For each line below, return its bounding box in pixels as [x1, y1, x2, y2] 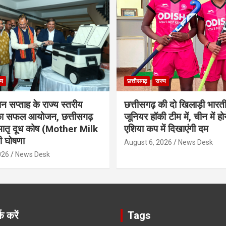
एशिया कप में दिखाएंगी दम [124, 123, 208, 135]
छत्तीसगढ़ [127, 78, 147, 85]
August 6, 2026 [124, 138, 172, 147]
